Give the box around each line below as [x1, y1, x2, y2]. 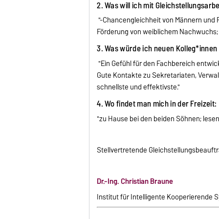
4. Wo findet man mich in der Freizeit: [97, 97, 217, 111]
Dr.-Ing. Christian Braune [97, 175, 174, 187]
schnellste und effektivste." [97, 81, 180, 93]
